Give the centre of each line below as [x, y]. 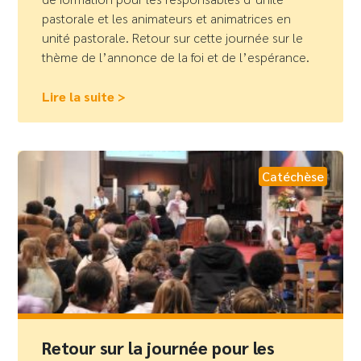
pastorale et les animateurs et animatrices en [167, 19]
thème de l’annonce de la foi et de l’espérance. [176, 57]
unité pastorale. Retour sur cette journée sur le [173, 38]
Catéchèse [293, 176]
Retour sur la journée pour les [158, 347]
